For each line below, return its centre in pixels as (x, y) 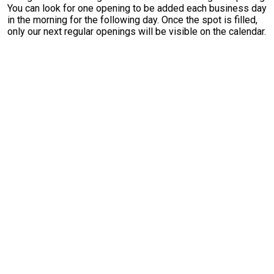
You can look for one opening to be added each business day (137, 9)
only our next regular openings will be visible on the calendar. (137, 32)
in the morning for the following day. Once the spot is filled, (132, 20)
